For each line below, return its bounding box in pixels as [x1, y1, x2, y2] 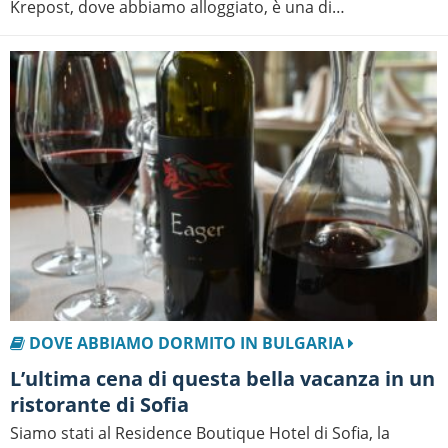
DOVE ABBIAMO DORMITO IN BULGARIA [25, 332, 348, 355]
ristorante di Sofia [10, 391, 189, 419]
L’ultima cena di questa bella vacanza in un [10, 365, 25, 393]
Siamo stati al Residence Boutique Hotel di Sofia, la [10, 422, 390, 445]
